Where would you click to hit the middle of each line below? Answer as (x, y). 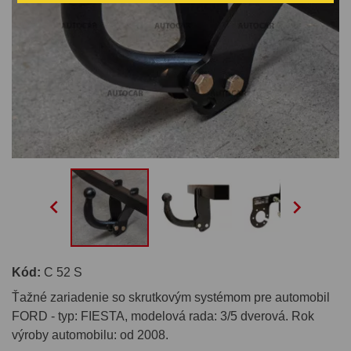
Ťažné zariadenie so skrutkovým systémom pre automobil (171, 297)
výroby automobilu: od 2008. (90, 335)
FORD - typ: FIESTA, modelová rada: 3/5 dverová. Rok (163, 316)
